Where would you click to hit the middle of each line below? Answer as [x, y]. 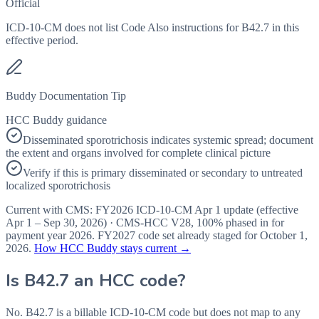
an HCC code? [127, 281]
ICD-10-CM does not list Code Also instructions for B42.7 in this [152, 28]
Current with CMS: [51, 210]
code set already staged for [198, 236]
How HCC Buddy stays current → [113, 249]
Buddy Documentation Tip [66, 96]
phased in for [253, 223]
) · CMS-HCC [137, 223]
